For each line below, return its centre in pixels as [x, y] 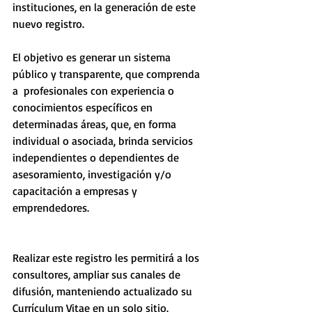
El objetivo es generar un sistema [93, 57]
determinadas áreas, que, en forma [96, 124]
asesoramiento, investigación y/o [93, 174]
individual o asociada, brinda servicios [104, 141]
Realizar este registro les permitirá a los [107, 258]
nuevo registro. [50, 24]
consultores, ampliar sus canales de [98, 274]
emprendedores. [51, 208]
